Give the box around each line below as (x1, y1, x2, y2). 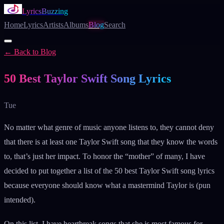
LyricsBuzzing (22, 7, 68, 15)
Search (104, 20, 125, 29)
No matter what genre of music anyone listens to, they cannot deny (4, 122, 214, 131)
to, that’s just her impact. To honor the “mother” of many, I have (4, 151, 205, 160)
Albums (63, 20, 88, 29)
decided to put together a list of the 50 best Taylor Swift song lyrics (4, 166, 214, 175)
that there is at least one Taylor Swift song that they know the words (4, 137, 217, 146)
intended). (4, 195, 35, 204)
